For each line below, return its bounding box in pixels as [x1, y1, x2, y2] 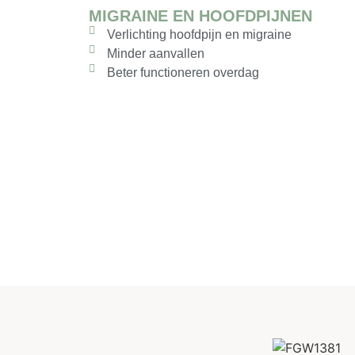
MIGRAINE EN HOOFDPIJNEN [89, 7, 312, 25]
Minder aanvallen [106, 47, 204, 60]
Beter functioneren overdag [106, 66, 259, 79]
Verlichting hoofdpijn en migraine [106, 28, 292, 41]
